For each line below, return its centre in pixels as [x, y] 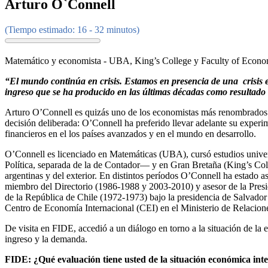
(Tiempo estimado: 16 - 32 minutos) [72, 30]
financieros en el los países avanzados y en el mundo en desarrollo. [130, 134]
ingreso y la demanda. [46, 239]
